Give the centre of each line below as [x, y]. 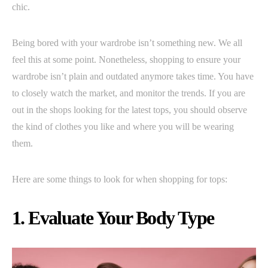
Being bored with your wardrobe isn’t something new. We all [127, 42]
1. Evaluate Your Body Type [113, 217]
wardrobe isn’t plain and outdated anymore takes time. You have [133, 76]
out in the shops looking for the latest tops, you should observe [130, 109]
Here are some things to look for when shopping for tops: [120, 179]
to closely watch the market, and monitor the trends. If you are [129, 93]
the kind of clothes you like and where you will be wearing [123, 126]
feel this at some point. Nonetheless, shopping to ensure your [126, 59]
